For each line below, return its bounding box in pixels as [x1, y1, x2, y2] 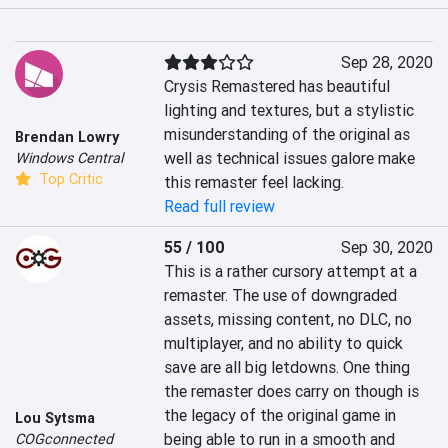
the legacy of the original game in [164, 405, 397, 426]
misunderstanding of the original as [164, 124, 411, 145]
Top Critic [35, 169, 103, 188]
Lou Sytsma [15, 408, 95, 427]
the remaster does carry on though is [164, 381, 420, 402]
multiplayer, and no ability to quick [164, 333, 404, 354]
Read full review [164, 196, 276, 217]
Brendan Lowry [15, 127, 119, 146]
